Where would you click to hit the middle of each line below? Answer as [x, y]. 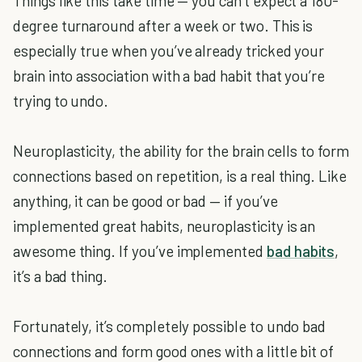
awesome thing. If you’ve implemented [140, 250]
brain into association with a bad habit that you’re [169, 75]
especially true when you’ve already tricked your [169, 50]
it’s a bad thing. [61, 276]
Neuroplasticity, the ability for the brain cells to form [181, 150]
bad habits [301, 250]
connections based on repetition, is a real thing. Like [180, 175]
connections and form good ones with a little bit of [174, 351]
